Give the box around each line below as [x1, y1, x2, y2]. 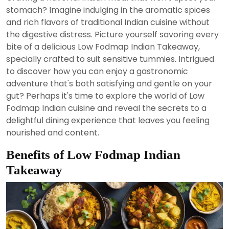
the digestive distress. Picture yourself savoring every [6, 28, 219, 40]
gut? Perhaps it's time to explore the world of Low [6, 89, 204, 102]
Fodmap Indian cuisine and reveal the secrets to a [6, 102, 207, 114]
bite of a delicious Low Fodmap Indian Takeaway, [6, 40, 200, 53]
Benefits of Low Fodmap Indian [6, 147, 180, 162]
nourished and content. [6, 126, 99, 139]
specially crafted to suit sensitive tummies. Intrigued [6, 53, 214, 65]
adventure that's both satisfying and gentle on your [6, 77, 212, 89]
